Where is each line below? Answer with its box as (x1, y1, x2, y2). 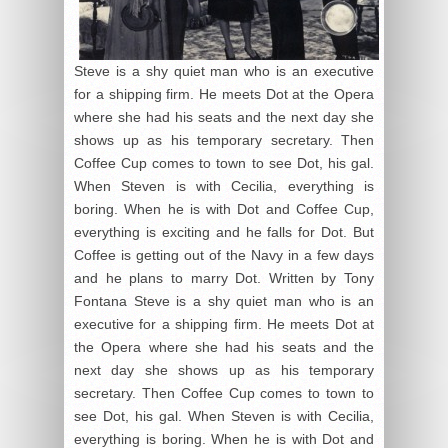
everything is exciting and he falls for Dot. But (74, 224, 374, 240)
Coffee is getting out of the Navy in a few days (74, 247, 374, 263)
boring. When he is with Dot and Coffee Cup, (74, 201, 374, 217)
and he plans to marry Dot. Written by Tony (74, 270, 374, 286)
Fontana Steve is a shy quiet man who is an (74, 293, 374, 309)
